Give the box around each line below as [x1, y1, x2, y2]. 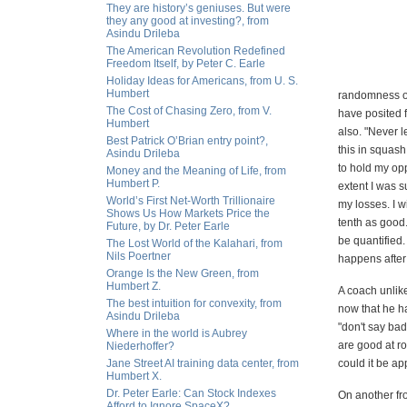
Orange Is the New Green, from [106, 267, 259, 280]
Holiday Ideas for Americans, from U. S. [106, 74, 298, 87]
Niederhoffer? [106, 340, 174, 352]
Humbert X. [106, 370, 162, 382]
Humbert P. [106, 177, 160, 190]
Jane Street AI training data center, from [106, 357, 299, 370]
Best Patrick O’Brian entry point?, [106, 134, 268, 147]
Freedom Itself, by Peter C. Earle [106, 57, 265, 70]
